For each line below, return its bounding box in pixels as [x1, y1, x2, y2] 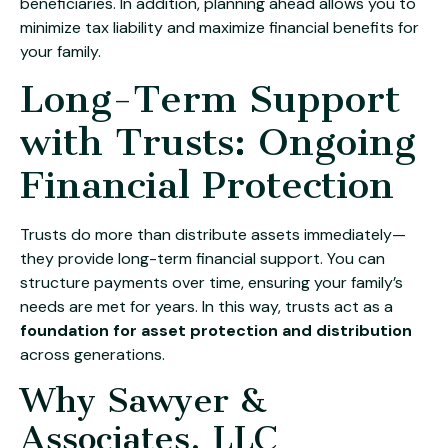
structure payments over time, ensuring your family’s [20, 272, 403, 294]
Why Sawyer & [20, 379, 267, 421]
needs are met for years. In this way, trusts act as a [20, 296, 393, 318]
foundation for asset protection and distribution [20, 320, 412, 342]
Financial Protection [20, 162, 394, 209]
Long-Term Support [20, 76, 400, 123]
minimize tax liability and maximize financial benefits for [20, 16, 419, 38]
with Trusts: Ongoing [20, 119, 416, 166]
